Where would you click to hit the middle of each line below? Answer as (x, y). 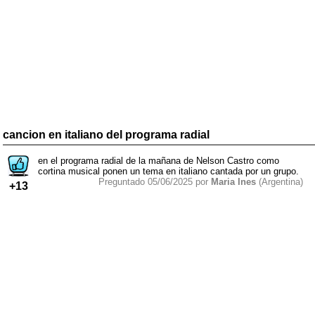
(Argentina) (279, 181)
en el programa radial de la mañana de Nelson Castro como (159, 160)
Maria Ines (233, 181)
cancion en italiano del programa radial (106, 134)
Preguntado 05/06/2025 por (155, 181)
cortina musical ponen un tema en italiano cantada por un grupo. (168, 171)
